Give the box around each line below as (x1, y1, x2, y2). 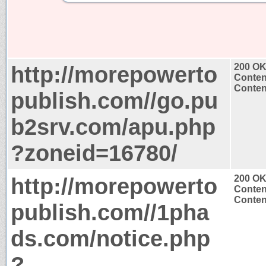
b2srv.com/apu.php (11, 113, 216, 140)
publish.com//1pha (11, 199, 209, 225)
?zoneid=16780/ (11, 140, 178, 166)
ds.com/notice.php (11, 225, 210, 251)
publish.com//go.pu (11, 87, 218, 113)
